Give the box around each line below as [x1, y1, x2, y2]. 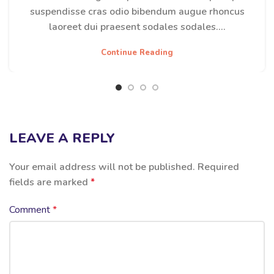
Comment [9, 203, 53, 217]
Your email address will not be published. [9, 160, 195, 174]
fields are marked [9, 176, 91, 190]
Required [198, 160, 239, 174]
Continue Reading [101, 47, 173, 59]
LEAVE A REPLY [9, 129, 115, 148]
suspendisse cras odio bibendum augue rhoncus [29, 5, 245, 19]
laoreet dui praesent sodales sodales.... [48, 20, 226, 34]
